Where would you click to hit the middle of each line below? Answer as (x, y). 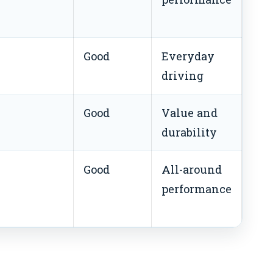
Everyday (188, 56)
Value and (190, 112)
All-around (192, 169)
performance (197, 189)
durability (189, 132)
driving (183, 75)
